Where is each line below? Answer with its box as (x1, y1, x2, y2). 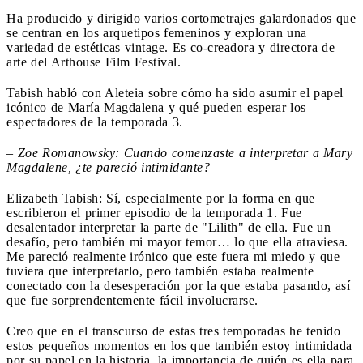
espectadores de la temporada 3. (6, 114, 183, 129)
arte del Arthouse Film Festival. (6, 54, 181, 69)
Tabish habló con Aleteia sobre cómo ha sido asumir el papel (6, 85, 344, 100)
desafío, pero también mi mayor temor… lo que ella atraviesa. (6, 234, 348, 249)
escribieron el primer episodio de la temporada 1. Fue (6, 205, 302, 220)
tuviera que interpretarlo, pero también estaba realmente (6, 263, 314, 278)
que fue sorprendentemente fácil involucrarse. (6, 293, 258, 307)
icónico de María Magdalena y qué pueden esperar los (6, 100, 306, 114)
